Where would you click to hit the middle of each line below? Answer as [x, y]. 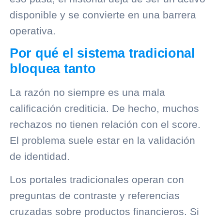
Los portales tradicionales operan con [97, 179]
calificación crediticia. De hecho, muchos [104, 108]
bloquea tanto [53, 69]
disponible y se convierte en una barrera [103, 15]
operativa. [33, 31]
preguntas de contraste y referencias [95, 195]
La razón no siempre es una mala [87, 93]
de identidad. [40, 156]
